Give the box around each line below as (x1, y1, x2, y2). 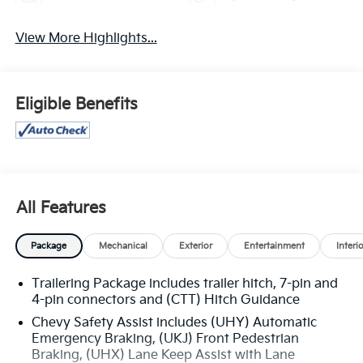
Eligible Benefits (15, 95, 138, 115)
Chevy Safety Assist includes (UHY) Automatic (31, 315, 317, 331)
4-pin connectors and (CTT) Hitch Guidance (31, 293, 300, 309)
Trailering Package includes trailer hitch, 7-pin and (31, 276, 338, 293)
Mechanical (98, 240, 147, 251)
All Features (16, 199, 106, 219)
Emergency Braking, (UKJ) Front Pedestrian (31, 331, 299, 348)
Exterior (178, 240, 212, 251)
